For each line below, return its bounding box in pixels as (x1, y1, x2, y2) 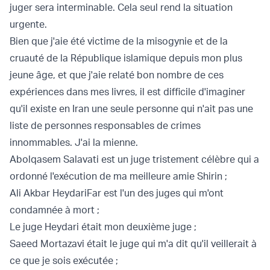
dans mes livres (66, 86, 135, 98)
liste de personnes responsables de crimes (10, 119, 201, 132)
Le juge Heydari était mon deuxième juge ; (10, 221, 196, 233)
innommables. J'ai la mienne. (10, 136, 138, 149)
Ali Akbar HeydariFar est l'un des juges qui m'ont (10, 187, 224, 199)
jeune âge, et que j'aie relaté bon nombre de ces (10, 69, 224, 81)
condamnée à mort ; (10, 204, 99, 216)
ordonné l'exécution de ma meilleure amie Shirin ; (10, 170, 227, 183)
